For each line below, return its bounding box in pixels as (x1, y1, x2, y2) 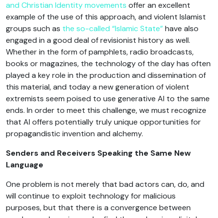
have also (163, 23, 199, 34)
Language (6, 159, 43, 170)
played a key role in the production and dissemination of (6, 70, 206, 80)
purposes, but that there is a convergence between (6, 202, 191, 213)
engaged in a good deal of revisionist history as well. (6, 35, 190, 45)
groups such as (6, 23, 62, 34)
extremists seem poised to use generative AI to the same (6, 93, 210, 104)
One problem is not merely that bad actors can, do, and (6, 179, 204, 189)
